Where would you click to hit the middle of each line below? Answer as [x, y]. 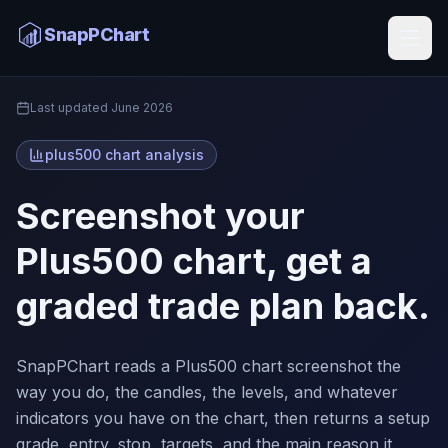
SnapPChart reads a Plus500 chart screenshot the [208, 366]
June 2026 [142, 107]
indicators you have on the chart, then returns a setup [223, 418]
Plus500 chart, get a [194, 261]
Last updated [70, 107]
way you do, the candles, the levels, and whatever [207, 392]
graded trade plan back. [223, 306]
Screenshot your [160, 216]
